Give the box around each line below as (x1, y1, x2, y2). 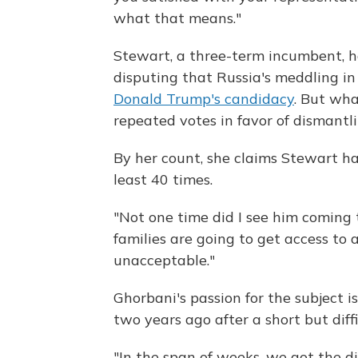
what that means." (113, 9, 241, 28)
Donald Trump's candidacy (113, 89, 294, 109)
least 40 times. (113, 170, 213, 189)
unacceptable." (113, 251, 215, 270)
